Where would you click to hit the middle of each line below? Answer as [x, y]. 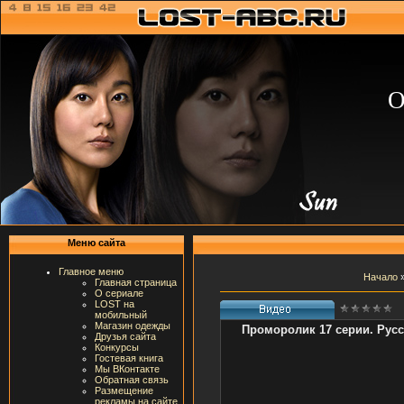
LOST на [115, 304]
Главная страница [136, 282]
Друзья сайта [125, 336]
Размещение [124, 390]
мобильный [121, 315]
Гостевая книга [129, 358]
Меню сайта [96, 243]
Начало [380, 276]
